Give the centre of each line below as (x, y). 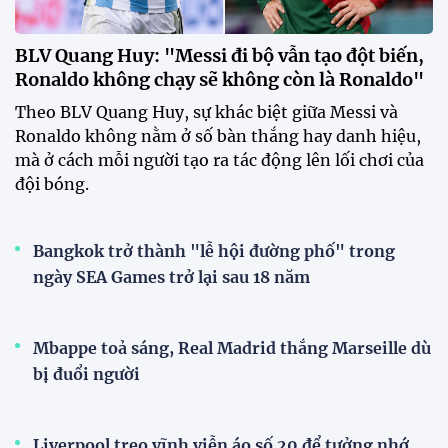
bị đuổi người (86, 374)
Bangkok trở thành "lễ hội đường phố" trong (214, 251)
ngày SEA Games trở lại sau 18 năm (171, 277)
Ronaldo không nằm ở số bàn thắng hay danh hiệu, (218, 136)
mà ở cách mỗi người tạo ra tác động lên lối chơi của (219, 160)
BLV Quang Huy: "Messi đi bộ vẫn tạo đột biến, (219, 56)
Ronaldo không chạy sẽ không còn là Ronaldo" (219, 80)
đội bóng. (52, 184)
